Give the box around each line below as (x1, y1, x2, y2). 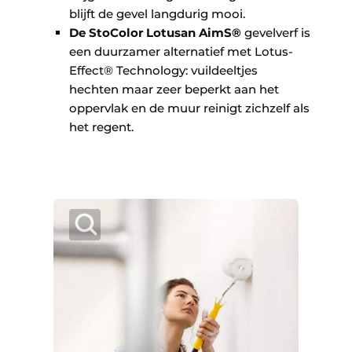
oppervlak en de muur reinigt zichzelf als (69, 100, 310, 115)
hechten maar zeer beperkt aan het (69, 81, 279, 97)
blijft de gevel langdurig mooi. (69, 5, 251, 21)
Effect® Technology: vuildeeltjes (69, 62, 258, 78)
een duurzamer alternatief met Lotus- (69, 43, 293, 59)
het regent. (69, 119, 134, 134)
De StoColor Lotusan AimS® (69, 24, 241, 40)
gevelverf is (241, 24, 310, 40)
